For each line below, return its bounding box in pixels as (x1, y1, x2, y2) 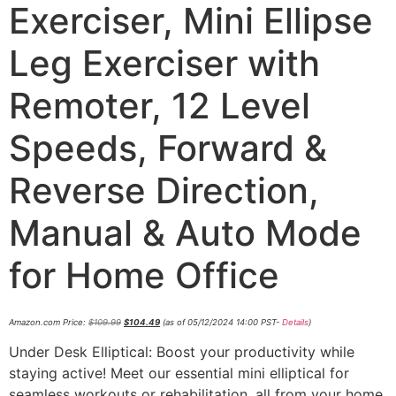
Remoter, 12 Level (9, 84, 310, 127)
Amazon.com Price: (9, 317, 88, 327)
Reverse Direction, (9, 169, 319, 212)
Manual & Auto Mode (9, 211, 362, 255)
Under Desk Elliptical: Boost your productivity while (9, 343, 354, 362)
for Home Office (9, 254, 279, 297)
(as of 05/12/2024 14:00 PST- (160, 317, 282, 327)
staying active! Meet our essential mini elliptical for (9, 364, 349, 383)
